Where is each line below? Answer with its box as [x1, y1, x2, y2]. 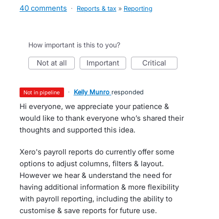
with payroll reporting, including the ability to [20, 194, 173, 203]
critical [148, 58, 166, 67]
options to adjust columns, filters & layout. [20, 159, 164, 168]
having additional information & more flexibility [20, 182, 179, 192]
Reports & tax [77, 4, 116, 12]
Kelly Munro [73, 88, 109, 96]
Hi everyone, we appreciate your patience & [20, 102, 169, 111]
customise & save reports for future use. [20, 206, 157, 215]
